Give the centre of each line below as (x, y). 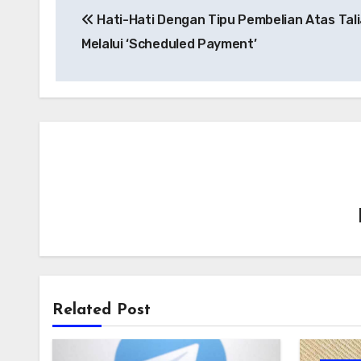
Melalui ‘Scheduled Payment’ (169, 44)
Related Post (102, 324)
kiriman (101, 30)
